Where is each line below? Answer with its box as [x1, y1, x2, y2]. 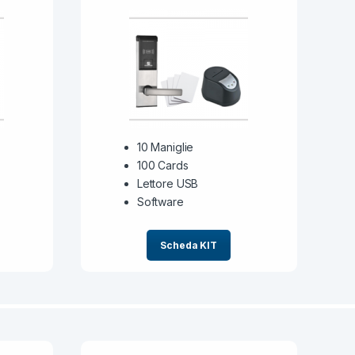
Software [136, 195, 184, 209]
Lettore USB [136, 177, 199, 191]
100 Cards [136, 158, 189, 173]
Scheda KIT [160, 239, 218, 252]
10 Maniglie [136, 140, 194, 155]
